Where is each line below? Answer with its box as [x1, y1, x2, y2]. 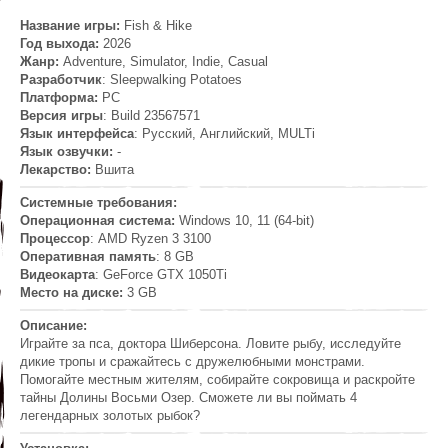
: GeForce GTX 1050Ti [95, 267, 227, 283]
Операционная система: [20, 213, 179, 229]
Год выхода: [20, 36, 103, 52]
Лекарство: [20, 162, 95, 178]
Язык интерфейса [20, 126, 134, 142]
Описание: [20, 318, 91, 334]
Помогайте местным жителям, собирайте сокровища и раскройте [20, 372, 415, 388]
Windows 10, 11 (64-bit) [179, 213, 314, 229]
